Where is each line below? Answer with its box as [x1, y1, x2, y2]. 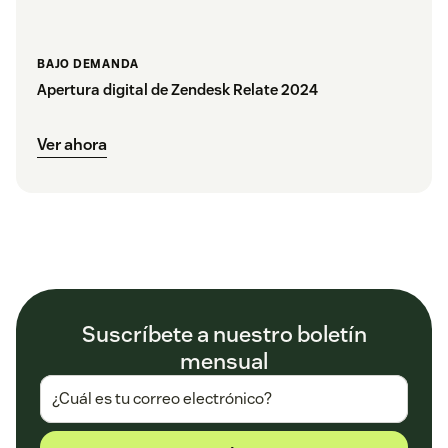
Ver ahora [37, 133, 107, 155]
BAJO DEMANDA [37, 55, 139, 71]
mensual [180, 346, 268, 375]
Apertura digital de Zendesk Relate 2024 [37, 79, 318, 99]
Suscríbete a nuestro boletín [81, 319, 367, 348]
